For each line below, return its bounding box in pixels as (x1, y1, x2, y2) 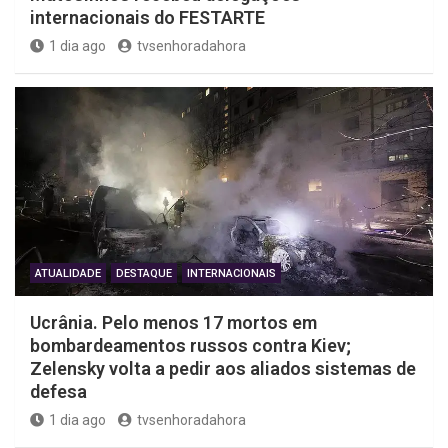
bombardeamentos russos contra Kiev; (30, 335, 351, 357)
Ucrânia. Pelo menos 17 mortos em (30, 312, 317, 334)
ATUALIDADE (35, 267, 101, 281)
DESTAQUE (116, 267, 172, 281)
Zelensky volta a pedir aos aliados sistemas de (30, 358, 416, 380)
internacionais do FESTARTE (30, 7, 265, 29)
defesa (30, 381, 87, 403)
